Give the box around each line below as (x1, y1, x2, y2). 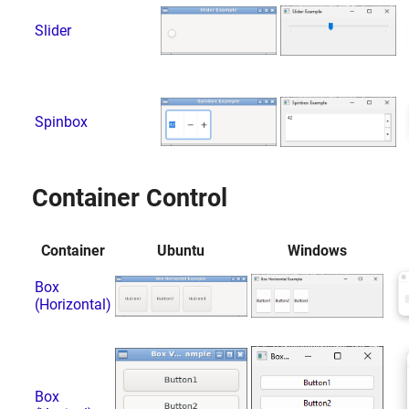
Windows (287, 241, 347, 259)
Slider (34, 21, 71, 39)
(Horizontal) (34, 295, 111, 313)
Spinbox (34, 112, 88, 131)
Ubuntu (157, 241, 205, 259)
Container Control (31, 183, 227, 213)
